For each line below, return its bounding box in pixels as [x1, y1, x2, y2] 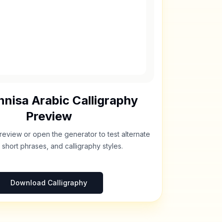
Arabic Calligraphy [28, 93, 138, 108]
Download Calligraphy [10, 178, 87, 187]
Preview [25, 109, 72, 123]
